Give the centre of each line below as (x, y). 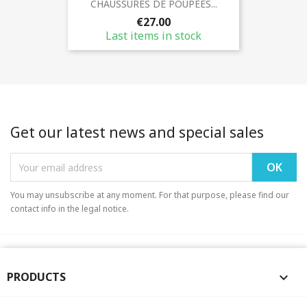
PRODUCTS (36, 277)
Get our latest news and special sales (137, 132)
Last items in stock (153, 35)
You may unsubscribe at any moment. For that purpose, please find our (150, 195)
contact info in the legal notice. (70, 209)
